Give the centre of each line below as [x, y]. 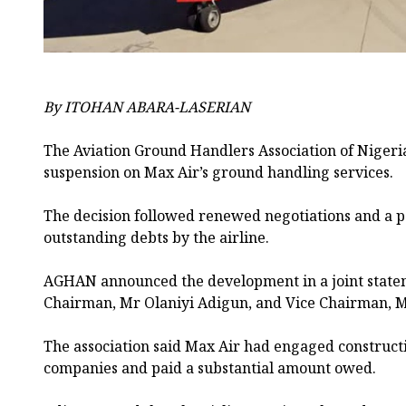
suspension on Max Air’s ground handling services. [218, 172]
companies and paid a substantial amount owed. [210, 367]
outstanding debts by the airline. [156, 237]
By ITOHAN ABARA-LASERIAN [147, 106]
